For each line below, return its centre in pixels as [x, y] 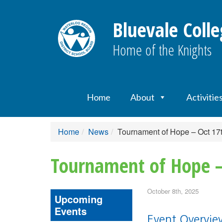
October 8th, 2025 [173, 191]
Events [71, 211]
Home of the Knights [162, 50]
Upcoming [79, 199]
